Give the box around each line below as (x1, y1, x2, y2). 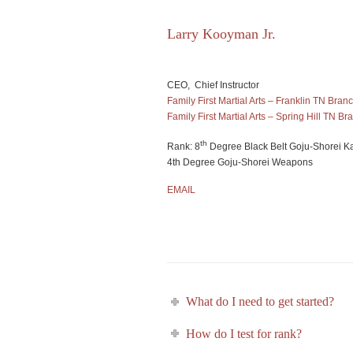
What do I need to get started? (186, 295, 335, 308)
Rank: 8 (167, 141, 200, 152)
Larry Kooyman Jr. (167, 26, 276, 42)
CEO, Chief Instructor (167, 80, 259, 91)
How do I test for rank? (186, 326, 303, 340)
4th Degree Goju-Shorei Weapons (167, 157, 313, 168)
